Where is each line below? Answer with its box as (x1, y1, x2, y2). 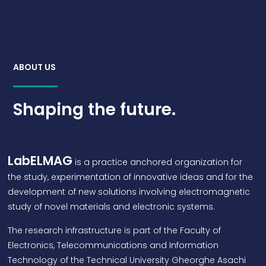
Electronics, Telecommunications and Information (8, 239, 219, 251)
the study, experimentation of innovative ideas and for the (8, 171, 254, 183)
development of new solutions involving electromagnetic (8, 186, 251, 198)
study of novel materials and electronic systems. (8, 201, 218, 213)
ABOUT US (13, 61, 56, 73)
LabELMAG (8, 152, 73, 170)
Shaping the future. (13, 98, 176, 121)
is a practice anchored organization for (72, 156, 243, 169)
